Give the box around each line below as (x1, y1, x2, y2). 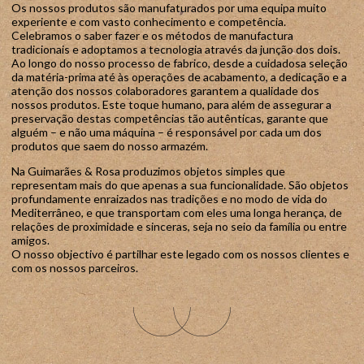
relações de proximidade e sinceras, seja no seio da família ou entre (11, 219, 347, 233)
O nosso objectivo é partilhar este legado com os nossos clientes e (11, 247, 349, 261)
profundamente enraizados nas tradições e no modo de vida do (11, 192, 327, 206)
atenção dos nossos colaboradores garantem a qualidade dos (11, 84, 319, 97)
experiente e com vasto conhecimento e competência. (11, 15, 286, 28)
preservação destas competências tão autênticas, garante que (11, 111, 328, 125)
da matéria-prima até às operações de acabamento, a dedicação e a (11, 70, 347, 84)
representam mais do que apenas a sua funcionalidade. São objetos (11, 178, 349, 192)
